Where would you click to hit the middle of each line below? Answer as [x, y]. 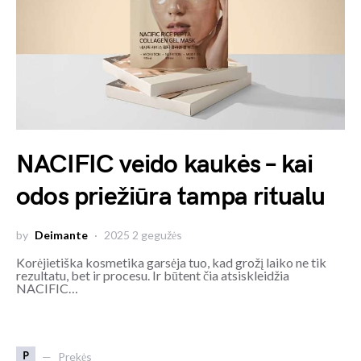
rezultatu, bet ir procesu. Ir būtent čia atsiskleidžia [153, 275]
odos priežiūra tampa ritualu [171, 197]
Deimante [61, 235]
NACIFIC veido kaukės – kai [165, 165]
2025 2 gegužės [143, 235]
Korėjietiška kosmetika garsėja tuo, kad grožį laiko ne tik [171, 262]
